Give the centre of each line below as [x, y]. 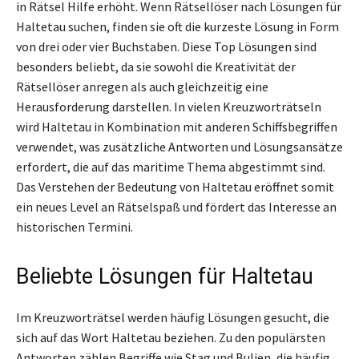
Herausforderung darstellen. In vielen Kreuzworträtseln [169, 106]
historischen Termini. [75, 226]
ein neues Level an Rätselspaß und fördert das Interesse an [176, 206]
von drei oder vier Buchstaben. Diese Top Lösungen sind [166, 46]
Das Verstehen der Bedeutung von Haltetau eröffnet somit [175, 186]
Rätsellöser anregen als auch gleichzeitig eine [142, 86]
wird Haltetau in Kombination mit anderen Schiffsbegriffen [177, 126]
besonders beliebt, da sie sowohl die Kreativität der [156, 66]
